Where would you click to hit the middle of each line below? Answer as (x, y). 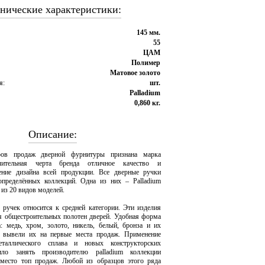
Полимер (146, 63)
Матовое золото (135, 73)
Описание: (53, 134)
